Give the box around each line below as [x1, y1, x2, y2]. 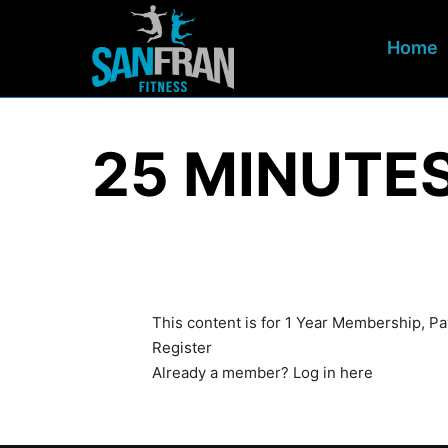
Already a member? [152, 363, 293, 382]
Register [152, 338, 212, 357]
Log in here [293, 363, 373, 382]
